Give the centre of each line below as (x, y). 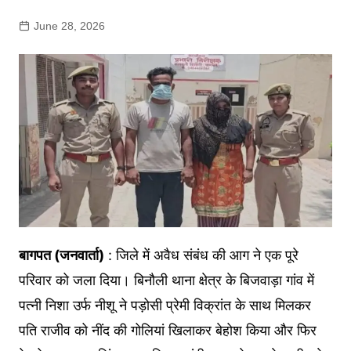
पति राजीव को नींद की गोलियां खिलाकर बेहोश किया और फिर (167, 330)
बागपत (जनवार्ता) (61, 255)
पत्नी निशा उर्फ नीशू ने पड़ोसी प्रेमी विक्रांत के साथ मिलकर (165, 305)
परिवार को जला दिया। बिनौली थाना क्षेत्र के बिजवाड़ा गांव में (166, 280)
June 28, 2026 (69, 26)
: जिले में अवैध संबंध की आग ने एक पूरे (201, 255)
